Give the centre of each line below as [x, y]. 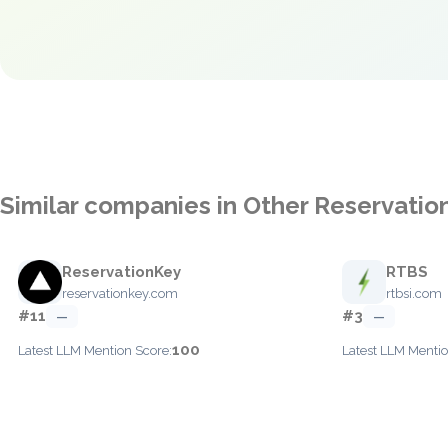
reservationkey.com [120, 293]
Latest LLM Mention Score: [95, 350]
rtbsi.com [414, 293]
